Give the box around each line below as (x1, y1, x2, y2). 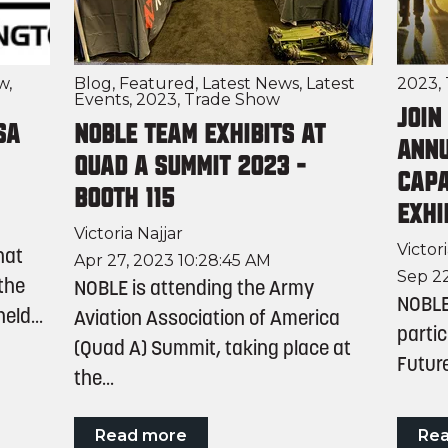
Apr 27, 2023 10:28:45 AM (73, 251, 271, 271)
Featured (118, 73, 195, 93)
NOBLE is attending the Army (73, 280, 314, 301)
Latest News (201, 73, 299, 93)
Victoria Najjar (73, 224, 183, 244)
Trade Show (183, 89, 280, 109)
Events (73, 89, 129, 109)
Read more (94, 426, 187, 446)
